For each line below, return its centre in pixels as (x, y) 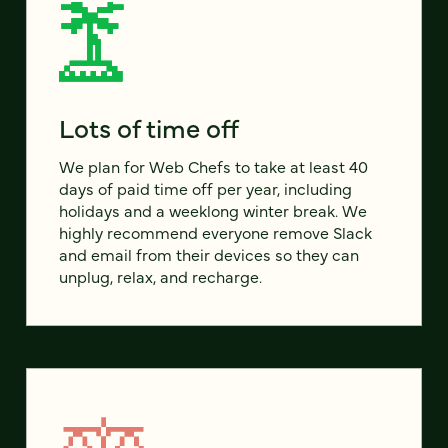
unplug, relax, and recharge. (160, 276)
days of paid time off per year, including (205, 188)
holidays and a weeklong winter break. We (213, 210)
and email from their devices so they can (209, 254)
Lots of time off (149, 127)
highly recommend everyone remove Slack (215, 232)
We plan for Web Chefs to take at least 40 (213, 166)
